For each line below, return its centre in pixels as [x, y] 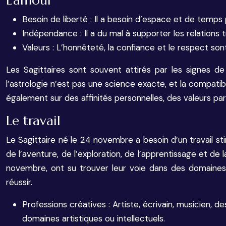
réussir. [19, 182]
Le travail [33, 121]
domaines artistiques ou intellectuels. [94, 218]
